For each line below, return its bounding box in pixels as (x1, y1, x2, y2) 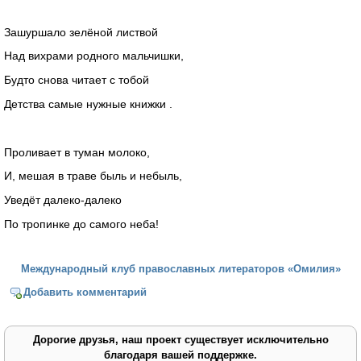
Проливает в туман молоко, (4, 145, 150, 159)
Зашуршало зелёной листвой (4, 25, 158, 39)
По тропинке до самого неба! (4, 217, 159, 230)
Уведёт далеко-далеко (4, 193, 122, 207)
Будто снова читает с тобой (4, 73, 149, 87)
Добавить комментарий (23, 285, 147, 298)
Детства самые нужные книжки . (4, 98, 172, 111)
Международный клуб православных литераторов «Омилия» (20, 262, 341, 275)
